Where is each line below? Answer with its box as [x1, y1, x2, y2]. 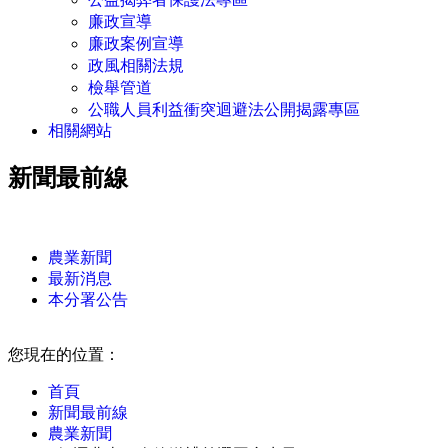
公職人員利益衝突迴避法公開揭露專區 [88, 100, 360, 118]
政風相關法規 [88, 56, 184, 74]
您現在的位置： [8, 345, 120, 363]
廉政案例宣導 [88, 34, 184, 52]
